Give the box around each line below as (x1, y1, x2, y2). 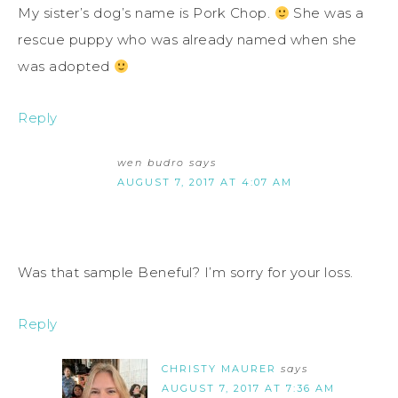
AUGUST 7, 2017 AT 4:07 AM (117, 176, 292, 189)
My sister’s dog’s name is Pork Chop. (18, 4, 275, 22)
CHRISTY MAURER (162, 362, 276, 376)
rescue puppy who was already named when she (18, 31, 357, 49)
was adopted (18, 58, 114, 76)
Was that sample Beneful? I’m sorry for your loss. (18, 264, 354, 282)
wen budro (117, 156, 185, 170)
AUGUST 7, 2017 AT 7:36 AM (162, 382, 335, 395)
